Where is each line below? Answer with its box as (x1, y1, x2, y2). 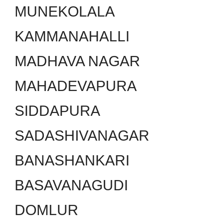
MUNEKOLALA (15, 3, 115, 19)
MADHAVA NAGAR (15, 53, 140, 69)
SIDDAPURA (15, 102, 100, 119)
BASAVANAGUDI (15, 177, 128, 193)
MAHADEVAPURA (15, 77, 137, 94)
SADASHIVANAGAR (15, 127, 149, 144)
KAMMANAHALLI (15, 28, 129, 44)
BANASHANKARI (15, 152, 129, 168)
